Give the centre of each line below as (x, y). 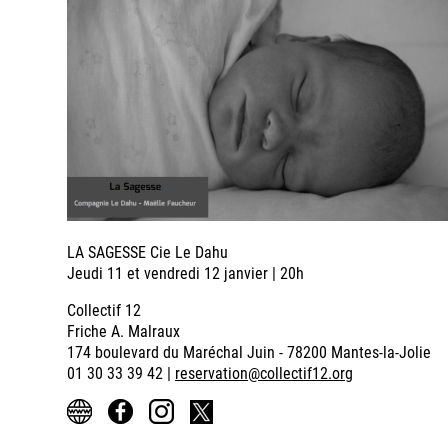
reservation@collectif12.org (264, 373)
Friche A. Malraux (123, 331)
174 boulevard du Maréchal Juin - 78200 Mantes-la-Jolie (249, 352)
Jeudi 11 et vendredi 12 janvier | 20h (185, 273)
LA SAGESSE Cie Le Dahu (147, 252)
